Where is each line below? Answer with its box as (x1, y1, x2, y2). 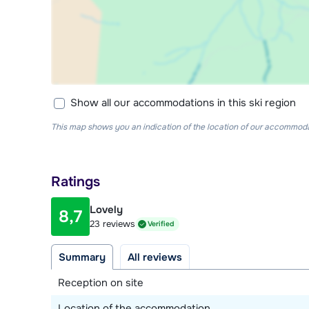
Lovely (90, 202, 123, 217)
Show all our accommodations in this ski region (70, 95, 296, 110)
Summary (59, 250, 106, 264)
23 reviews (90, 218, 135, 230)
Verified (148, 219, 174, 229)
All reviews (128, 250, 182, 264)
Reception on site (58, 275, 143, 290)
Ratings (51, 172, 100, 190)
